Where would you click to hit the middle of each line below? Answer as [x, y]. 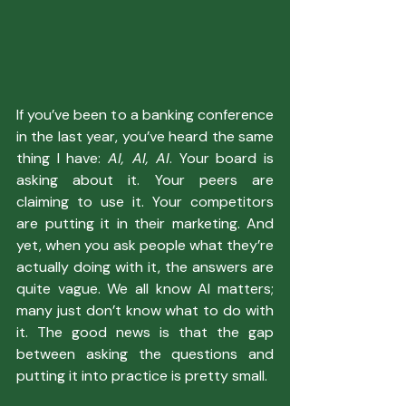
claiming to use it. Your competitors [145, 201]
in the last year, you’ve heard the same [145, 136]
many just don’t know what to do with [145, 310]
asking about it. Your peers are [145, 179]
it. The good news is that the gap [145, 332]
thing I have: [62, 158]
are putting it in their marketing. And [145, 223]
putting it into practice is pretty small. [142, 375]
